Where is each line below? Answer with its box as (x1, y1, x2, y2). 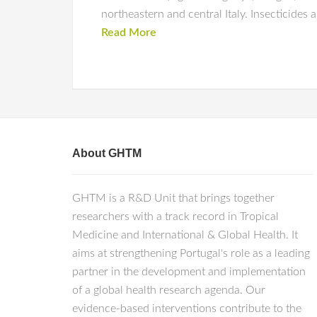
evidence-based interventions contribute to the (72, 303, 301, 314)
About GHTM (72, 147, 142, 159)
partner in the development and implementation (72, 266, 306, 277)
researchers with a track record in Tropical (72, 211, 279, 222)
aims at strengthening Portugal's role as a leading (72, 248, 310, 259)
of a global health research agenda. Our (72, 284, 265, 296)
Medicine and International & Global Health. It (72, 229, 298, 241)
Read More (101, 27, 156, 38)
